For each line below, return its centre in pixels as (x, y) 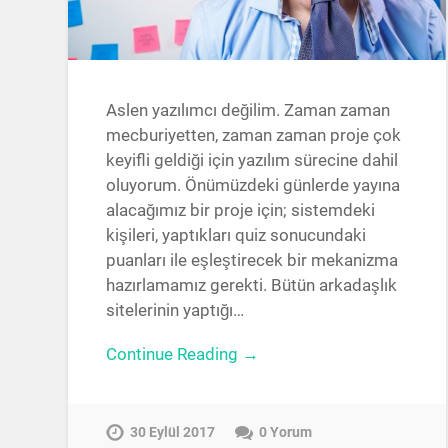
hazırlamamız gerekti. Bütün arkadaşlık (252, 284)
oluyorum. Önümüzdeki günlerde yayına (253, 184)
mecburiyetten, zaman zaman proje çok (254, 134)
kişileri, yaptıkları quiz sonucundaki (236, 234)
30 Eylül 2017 (173, 433)
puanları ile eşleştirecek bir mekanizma (252, 259)
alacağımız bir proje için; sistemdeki (241, 209)
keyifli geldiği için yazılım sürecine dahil (252, 159)
